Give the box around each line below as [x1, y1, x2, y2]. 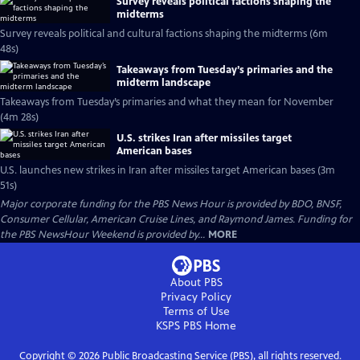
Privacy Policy [161, 290, 231, 304]
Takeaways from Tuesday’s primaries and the [117, 63, 333, 76]
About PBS [170, 276, 223, 289]
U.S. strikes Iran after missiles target [117, 131, 292, 145]
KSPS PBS [156, 319, 202, 333]
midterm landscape [117, 76, 211, 89]
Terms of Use [162, 305, 230, 318]
